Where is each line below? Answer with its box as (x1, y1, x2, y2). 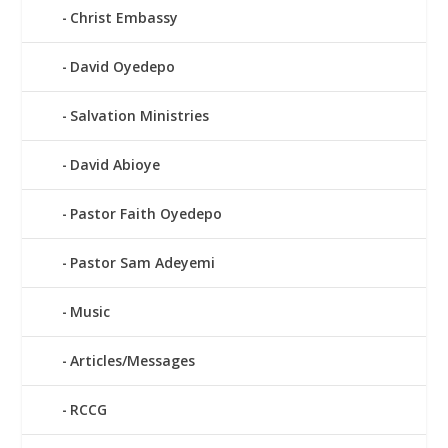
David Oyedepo (70, 56, 176, 76)
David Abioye (70, 154, 161, 174)
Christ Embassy (70, 7, 179, 27)
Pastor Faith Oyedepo (70, 203, 223, 223)
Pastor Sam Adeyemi (70, 252, 216, 272)
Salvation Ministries (70, 105, 210, 125)
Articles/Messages (70, 350, 196, 370)
